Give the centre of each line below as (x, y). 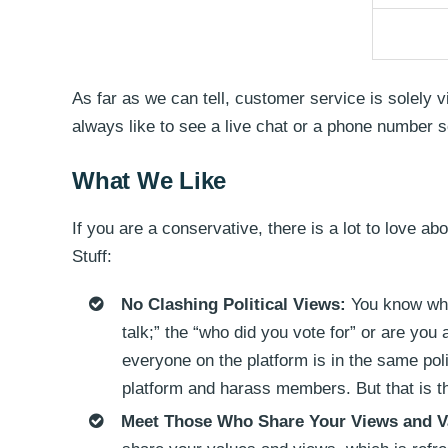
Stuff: (92, 256)
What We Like (149, 180)
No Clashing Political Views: (233, 304)
